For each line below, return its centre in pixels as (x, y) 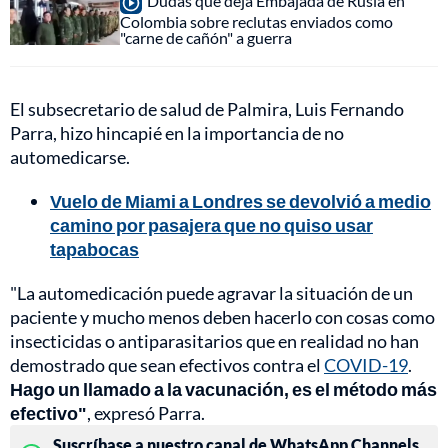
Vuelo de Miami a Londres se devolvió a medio (240, 201)
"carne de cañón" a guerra (206, 38)
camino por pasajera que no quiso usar (211, 225)
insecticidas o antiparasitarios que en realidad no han (214, 341)
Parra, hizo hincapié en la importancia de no (177, 133)
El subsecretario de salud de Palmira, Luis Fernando (207, 109)
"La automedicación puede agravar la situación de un (211, 293)
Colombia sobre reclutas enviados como (256, 22)
